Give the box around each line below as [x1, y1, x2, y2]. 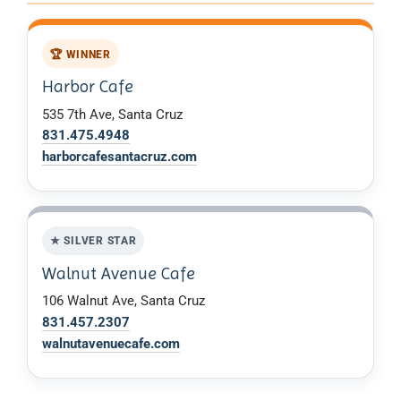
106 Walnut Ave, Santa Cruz [42, 293, 205, 310]
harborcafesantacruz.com [42, 148, 197, 165]
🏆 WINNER [49, 47, 111, 61]
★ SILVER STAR [49, 234, 137, 248]
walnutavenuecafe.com [42, 335, 180, 352]
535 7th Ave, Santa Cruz [42, 106, 183, 123]
